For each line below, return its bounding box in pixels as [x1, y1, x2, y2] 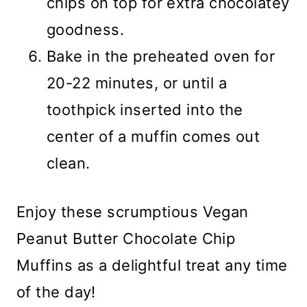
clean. [47, 154, 90, 173]
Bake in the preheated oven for [47, 47, 275, 66]
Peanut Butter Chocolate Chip [16, 230, 236, 248]
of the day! [16, 283, 96, 302]
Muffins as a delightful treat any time [16, 256, 288, 275]
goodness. [47, 21, 124, 39]
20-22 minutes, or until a [47, 74, 228, 93]
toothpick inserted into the [47, 101, 243, 119]
